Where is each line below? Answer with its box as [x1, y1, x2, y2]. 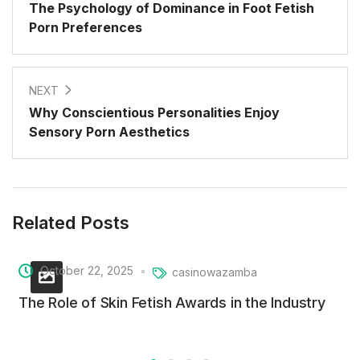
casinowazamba [172, 264, 257, 279]
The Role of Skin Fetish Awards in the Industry [18, 294, 325, 312]
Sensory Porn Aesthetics [29, 124, 190, 140]
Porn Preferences [29, 19, 142, 35]
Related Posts [12, 212, 129, 233]
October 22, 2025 [40, 264, 133, 277]
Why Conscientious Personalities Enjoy [29, 104, 280, 121]
